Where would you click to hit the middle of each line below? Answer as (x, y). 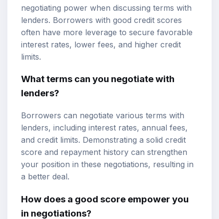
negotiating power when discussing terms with (106, 8)
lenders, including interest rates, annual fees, (104, 128)
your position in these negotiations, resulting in (107, 164)
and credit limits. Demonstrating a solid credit (103, 140)
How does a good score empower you (105, 199)
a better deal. (45, 177)
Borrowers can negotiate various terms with (103, 116)
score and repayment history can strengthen (104, 152)
